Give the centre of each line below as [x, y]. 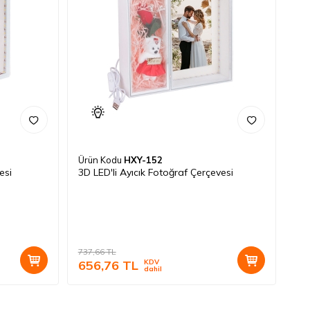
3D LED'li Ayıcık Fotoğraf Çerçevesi [155, 173]
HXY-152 [143, 160]
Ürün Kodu [101, 160]
